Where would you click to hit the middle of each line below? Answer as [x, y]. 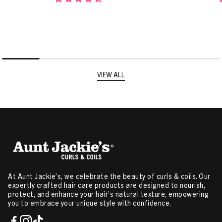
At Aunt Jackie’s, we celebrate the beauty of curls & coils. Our [109, 176]
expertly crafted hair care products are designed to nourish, [107, 185]
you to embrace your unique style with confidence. [90, 202]
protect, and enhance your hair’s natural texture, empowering [108, 194]
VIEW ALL [111, 75]
